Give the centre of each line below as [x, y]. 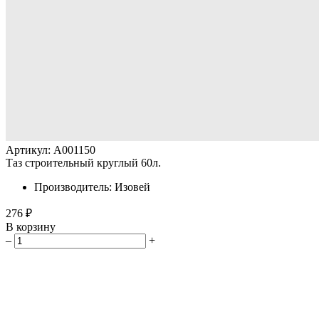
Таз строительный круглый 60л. [83, 163]
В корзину [31, 227]
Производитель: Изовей [92, 187]
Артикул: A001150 [51, 150]
